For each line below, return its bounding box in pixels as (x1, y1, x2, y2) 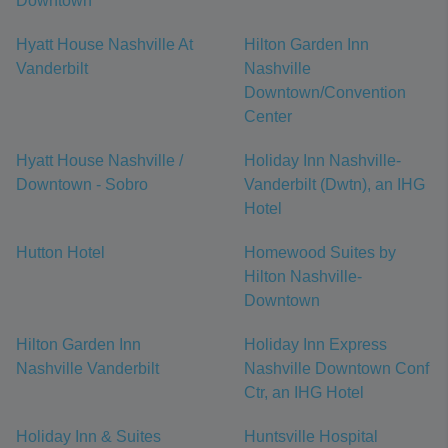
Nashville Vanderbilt (16, 360, 159, 378)
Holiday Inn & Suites (16, 428, 161, 446)
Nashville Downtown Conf (244, 360, 429, 378)
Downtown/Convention (244, 84, 406, 102)
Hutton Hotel (16, 244, 105, 262)
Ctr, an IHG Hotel (244, 384, 364, 402)
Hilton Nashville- (244, 268, 362, 286)
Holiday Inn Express (244, 336, 387, 354)
